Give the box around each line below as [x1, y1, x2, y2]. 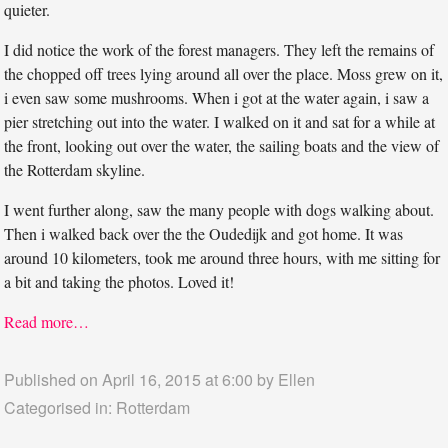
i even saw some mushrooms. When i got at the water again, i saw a [4, 86, 430, 108]
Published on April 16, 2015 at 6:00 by [4, 367, 279, 391]
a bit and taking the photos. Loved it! [4, 270, 235, 292]
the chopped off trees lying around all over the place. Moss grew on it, [4, 62, 444, 84]
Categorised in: [4, 395, 117, 419]
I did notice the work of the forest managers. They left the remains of [4, 38, 435, 60]
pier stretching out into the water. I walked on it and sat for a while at [4, 110, 436, 132]
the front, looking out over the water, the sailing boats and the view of [4, 134, 440, 156]
